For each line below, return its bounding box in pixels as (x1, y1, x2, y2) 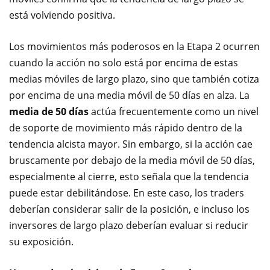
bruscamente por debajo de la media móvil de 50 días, (9, 154, 255, 167)
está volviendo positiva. (9, 8, 115, 22)
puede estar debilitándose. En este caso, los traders (9, 186, 244, 199)
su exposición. (9, 235, 74, 248)
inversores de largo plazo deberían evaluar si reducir (9, 219, 248, 232)
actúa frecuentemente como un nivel (89, 105, 259, 118)
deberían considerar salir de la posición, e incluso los (9, 202, 250, 216)
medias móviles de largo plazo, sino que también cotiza (9, 72, 259, 86)
